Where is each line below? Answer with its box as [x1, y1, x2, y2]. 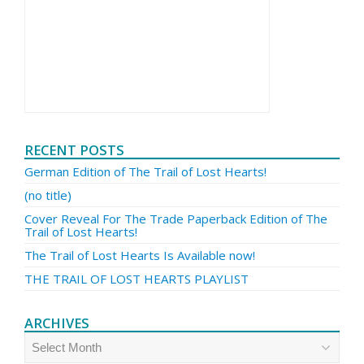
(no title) [24, 187, 71, 203]
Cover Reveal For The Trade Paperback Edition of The [24, 210, 327, 227]
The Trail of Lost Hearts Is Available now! [24, 247, 255, 263]
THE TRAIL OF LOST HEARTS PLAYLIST [24, 271, 249, 287]
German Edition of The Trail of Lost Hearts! [24, 163, 266, 180]
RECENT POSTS [24, 141, 124, 159]
